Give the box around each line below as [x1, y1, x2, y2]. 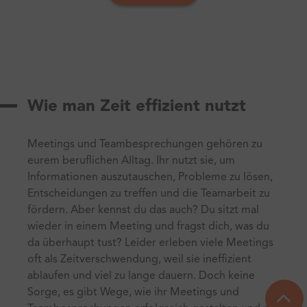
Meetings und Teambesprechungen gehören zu [27, 139, 262, 150]
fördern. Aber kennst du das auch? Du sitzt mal [27, 205, 259, 216]
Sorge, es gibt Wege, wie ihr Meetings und [27, 287, 239, 298]
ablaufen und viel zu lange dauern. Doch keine [27, 271, 255, 282]
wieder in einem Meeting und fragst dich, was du [27, 221, 269, 232]
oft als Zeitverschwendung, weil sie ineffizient [27, 254, 251, 265]
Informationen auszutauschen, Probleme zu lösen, [27, 172, 273, 183]
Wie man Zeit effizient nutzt [27, 99, 246, 115]
